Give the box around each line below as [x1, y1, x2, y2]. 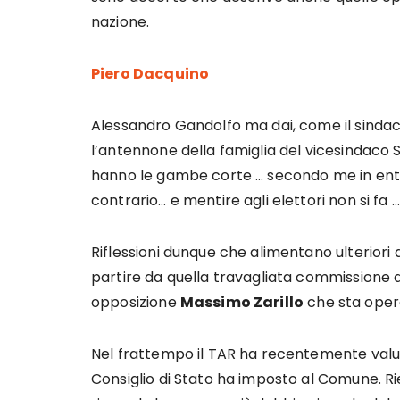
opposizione [91, 292, 180, 312]
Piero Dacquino [91, 63, 210, 84]
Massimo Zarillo [179, 292, 304, 312]
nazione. [91, 12, 150, 32]
